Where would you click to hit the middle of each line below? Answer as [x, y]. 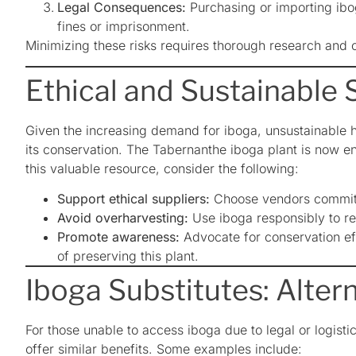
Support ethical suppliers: [133, 199]
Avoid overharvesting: [123, 218]
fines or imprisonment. [124, 26]
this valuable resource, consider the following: [162, 169]
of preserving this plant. [128, 256]
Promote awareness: [118, 237]
